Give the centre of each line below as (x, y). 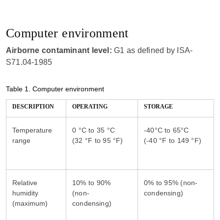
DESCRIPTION (33, 107)
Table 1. (19, 89)
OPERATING (90, 107)
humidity (25, 193)
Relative (25, 183)
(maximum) (30, 203)
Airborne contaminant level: (59, 50)
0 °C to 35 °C (94, 130)
